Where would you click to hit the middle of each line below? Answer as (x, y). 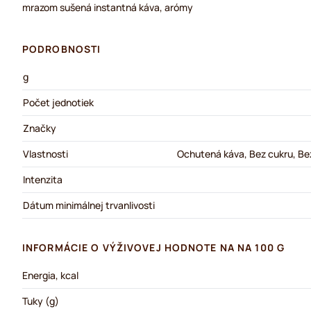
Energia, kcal (50, 275)
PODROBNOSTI (62, 49)
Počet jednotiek (58, 102)
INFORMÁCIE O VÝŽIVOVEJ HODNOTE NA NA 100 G (154, 247)
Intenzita (43, 179)
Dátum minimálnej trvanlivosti (89, 205)
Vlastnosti (45, 154)
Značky (40, 128)
